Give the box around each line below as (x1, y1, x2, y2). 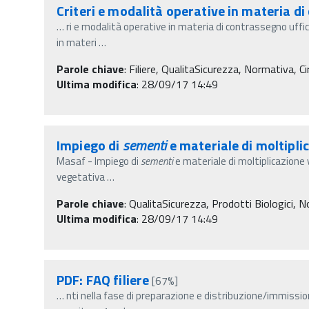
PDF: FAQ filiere (57, 268, 150, 290)
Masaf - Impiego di (57, 152, 141, 169)
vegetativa (57, 168, 107, 185)
